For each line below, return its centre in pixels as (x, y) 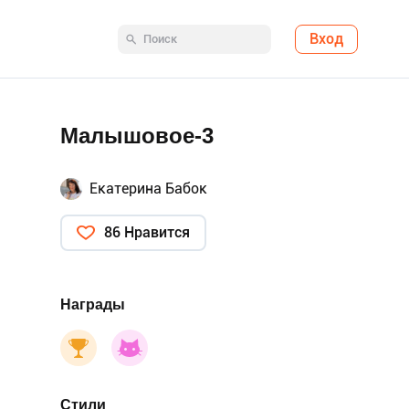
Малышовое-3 (137, 136)
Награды (93, 304)
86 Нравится (147, 232)
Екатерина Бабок (148, 189)
